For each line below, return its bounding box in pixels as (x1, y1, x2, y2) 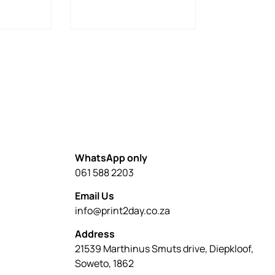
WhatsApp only (75, 150, 147, 165)
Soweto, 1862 (75, 257, 134, 271)
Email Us (75, 188, 114, 203)
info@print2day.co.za (75, 203, 170, 217)
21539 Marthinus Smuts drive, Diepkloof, (75, 242, 254, 256)
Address (75, 227, 115, 241)
